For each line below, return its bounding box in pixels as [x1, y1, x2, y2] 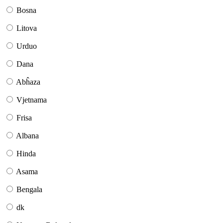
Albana [16, 131, 39, 140]
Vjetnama [16, 96, 47, 105]
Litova [16, 24, 37, 33]
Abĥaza [16, 78, 40, 87]
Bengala [16, 185, 42, 194]
